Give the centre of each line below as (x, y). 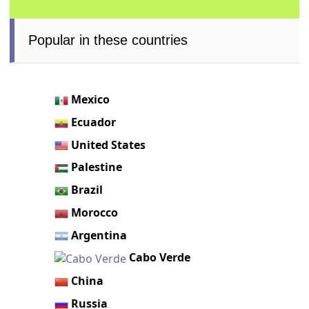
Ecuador (94, 122)
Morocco (95, 212)
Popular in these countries (108, 40)
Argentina (99, 235)
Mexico (91, 100)
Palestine (97, 167)
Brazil (87, 190)
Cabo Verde (160, 258)
